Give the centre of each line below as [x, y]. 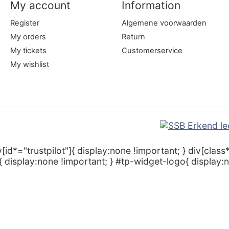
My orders [28, 37]
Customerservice [152, 51]
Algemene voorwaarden [164, 23]
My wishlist [29, 65]
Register [25, 23]
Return [133, 37]
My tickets [28, 51]
